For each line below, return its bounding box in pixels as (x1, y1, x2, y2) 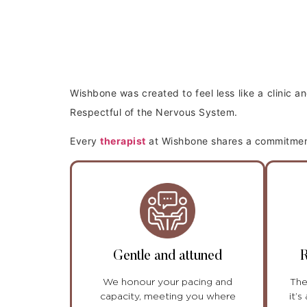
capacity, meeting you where (99, 292, 236, 302)
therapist (100, 135, 146, 147)
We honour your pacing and (103, 278, 232, 288)
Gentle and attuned (113, 249, 222, 264)
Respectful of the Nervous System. (70, 106, 238, 118)
